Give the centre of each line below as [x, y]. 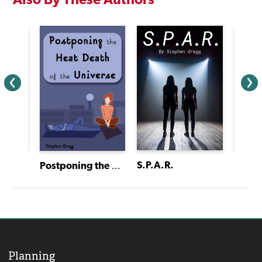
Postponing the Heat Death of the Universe [116, 166]
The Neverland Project [20, 165]
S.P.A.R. [155, 165]
